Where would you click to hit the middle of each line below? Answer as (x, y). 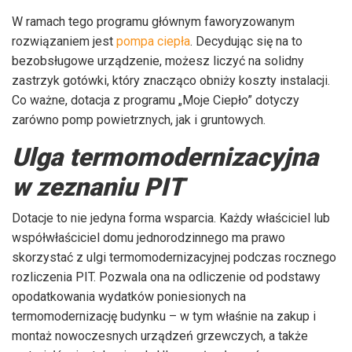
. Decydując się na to (246, 41)
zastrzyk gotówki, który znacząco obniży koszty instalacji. (171, 80)
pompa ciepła (153, 41)
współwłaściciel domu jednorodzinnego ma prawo (148, 237)
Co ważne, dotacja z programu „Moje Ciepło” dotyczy (156, 100)
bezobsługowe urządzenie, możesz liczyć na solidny (158, 60)
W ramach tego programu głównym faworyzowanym (153, 21)
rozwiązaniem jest (64, 41)
